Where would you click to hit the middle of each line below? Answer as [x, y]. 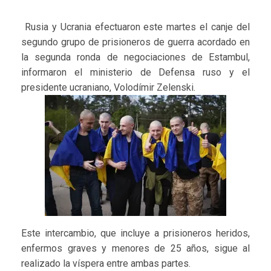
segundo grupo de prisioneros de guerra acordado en [135, 42]
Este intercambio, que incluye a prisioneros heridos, [135, 233]
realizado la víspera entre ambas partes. [106, 264]
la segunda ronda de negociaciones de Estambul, [135, 57]
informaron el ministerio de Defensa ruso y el [135, 73]
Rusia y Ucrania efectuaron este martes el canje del [135, 27]
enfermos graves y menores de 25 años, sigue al [135, 249]
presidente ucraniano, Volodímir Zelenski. [108, 88]
